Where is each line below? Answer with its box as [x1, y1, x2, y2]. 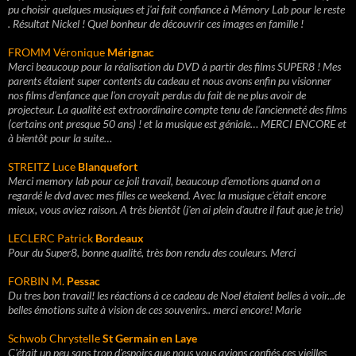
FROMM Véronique [8, 45, 107, 59]
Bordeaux [95, 231, 144, 245]
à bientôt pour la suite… [8, 131, 112, 145]
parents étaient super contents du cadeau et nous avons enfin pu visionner [8, 74, 331, 87]
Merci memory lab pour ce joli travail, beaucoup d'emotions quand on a [8, 174, 320, 188]
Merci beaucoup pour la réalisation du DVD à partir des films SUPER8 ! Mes [8, 60, 341, 73]
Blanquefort [78, 160, 137, 173]
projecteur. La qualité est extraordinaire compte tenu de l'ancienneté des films [8, 103, 346, 116]
